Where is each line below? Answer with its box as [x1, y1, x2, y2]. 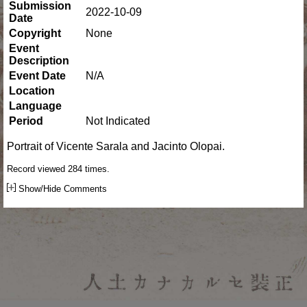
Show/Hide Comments [16, 183, 107, 194]
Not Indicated [86, 114, 150, 127]
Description [9, 54, 69, 66]
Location [9, 84, 55, 97]
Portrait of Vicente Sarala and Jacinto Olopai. [7, 140, 228, 152]
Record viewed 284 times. [7, 163, 110, 174]
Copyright [9, 27, 61, 39]
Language [9, 99, 62, 112]
